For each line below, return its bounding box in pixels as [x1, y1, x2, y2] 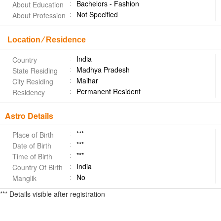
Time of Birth [12, 151, 52, 161]
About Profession [12, 10, 66, 20]
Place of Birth [12, 130, 54, 140]
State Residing [12, 66, 58, 75]
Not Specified [76, 9, 122, 19]
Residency [12, 87, 45, 97]
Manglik [12, 173, 37, 183]
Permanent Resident [76, 86, 141, 96]
